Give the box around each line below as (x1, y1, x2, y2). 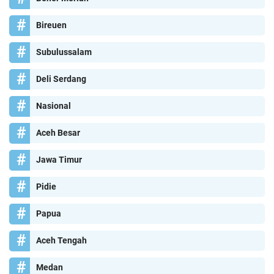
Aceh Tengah (36, 235, 87, 245)
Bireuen (36, 20, 67, 30)
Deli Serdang (36, 73, 86, 84)
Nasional (36, 100, 71, 111)
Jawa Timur (36, 154, 82, 165)
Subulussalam (36, 46, 92, 57)
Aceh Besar (36, 127, 80, 138)
